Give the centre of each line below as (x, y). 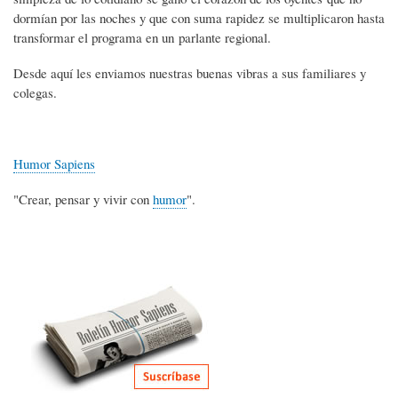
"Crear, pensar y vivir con (83, 199)
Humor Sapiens (54, 163)
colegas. (35, 92)
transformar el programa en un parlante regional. (142, 37)
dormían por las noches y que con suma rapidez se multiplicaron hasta (199, 18)
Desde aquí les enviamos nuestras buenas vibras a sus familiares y (190, 72)
